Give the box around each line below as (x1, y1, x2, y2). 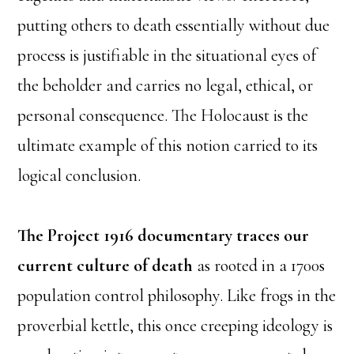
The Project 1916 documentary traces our (17, 224, 310, 246)
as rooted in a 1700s (193, 254, 326, 276)
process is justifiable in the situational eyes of (17, 44, 317, 66)
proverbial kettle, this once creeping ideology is (17, 314, 333, 336)
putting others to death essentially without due (17, 14, 330, 36)
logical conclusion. (17, 164, 141, 186)
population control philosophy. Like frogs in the (17, 284, 337, 306)
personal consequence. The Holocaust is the (17, 104, 309, 126)
